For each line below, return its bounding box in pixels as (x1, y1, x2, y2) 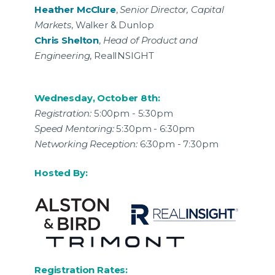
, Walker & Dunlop (71, 18, 154, 31)
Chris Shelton (34, 34, 99, 46)
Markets (34, 18, 71, 31)
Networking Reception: (34, 137, 137, 150)
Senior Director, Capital (120, 3, 224, 15)
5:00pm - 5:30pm (93, 107, 173, 119)
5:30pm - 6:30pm (116, 122, 195, 134)
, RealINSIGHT (90, 49, 154, 61)
